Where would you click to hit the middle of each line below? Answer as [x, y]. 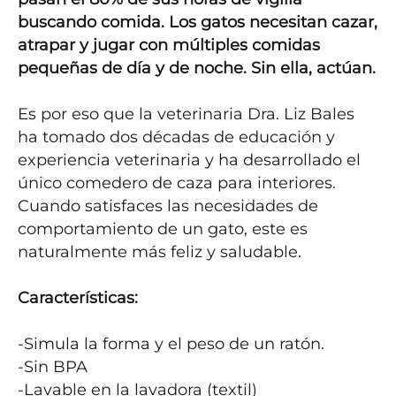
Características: [78, 298]
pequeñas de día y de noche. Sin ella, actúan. [197, 68]
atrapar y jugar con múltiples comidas [169, 45]
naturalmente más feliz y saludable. [160, 252]
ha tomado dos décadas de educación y [176, 137]
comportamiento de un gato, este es [163, 229]
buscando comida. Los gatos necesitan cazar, [198, 22]
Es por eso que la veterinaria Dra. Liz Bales [186, 114]
